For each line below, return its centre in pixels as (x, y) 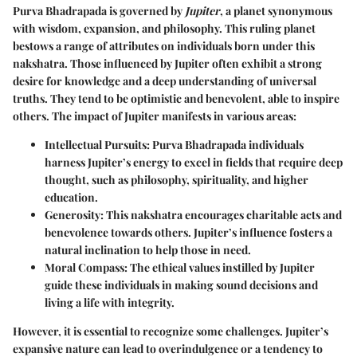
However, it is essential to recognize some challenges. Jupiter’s (171, 331)
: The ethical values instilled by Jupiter (220, 267)
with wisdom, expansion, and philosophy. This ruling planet (164, 28)
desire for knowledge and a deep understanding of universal (165, 80)
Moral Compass (84, 267)
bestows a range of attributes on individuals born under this (164, 45)
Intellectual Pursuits (96, 144)
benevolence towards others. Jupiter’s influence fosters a (188, 232)
